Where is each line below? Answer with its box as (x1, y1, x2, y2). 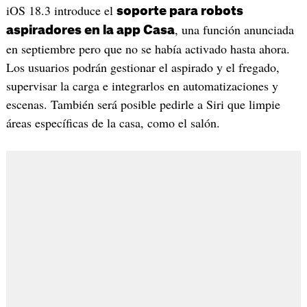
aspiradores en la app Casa (5, 24, 175, 37)
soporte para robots (116, 5, 243, 18)
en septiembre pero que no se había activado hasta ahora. (5, 40, 290, 58)
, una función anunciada (174, 21, 294, 38)
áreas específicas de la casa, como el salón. (5, 114, 220, 132)
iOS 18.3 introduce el (5, 2, 116, 19)
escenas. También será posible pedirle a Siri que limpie (5, 96, 280, 113)
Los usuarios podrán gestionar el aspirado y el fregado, (5, 59, 280, 76)
